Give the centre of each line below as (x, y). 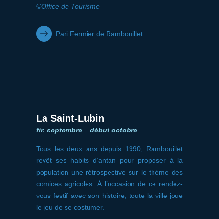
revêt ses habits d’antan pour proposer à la (109, 160)
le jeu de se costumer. (70, 207)
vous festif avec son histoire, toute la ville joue (109, 196)
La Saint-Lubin (70, 118)
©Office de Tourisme (68, 6)
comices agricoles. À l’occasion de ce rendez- (109, 184)
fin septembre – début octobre (87, 130)
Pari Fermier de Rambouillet (99, 34)
